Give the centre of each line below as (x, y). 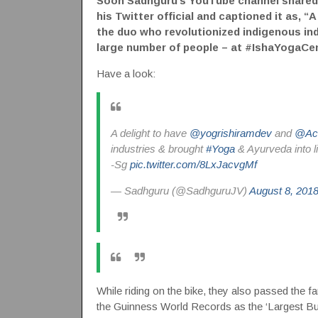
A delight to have (150, 133)
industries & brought (158, 149)
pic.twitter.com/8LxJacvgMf (193, 164)
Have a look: (126, 73)
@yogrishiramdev (230, 133)
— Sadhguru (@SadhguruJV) (180, 191)
